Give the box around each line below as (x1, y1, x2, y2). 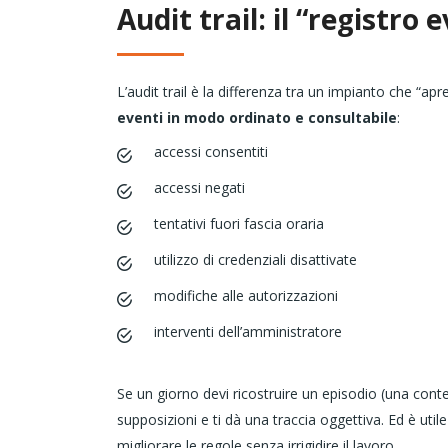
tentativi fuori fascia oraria (154, 214, 324, 234)
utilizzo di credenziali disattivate (154, 250, 357, 270)
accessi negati (154, 178, 245, 198)
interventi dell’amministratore (154, 322, 342, 342)
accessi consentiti (154, 142, 268, 162)
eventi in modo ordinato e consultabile (117, 108, 397, 128)
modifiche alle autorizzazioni (154, 286, 338, 306)
